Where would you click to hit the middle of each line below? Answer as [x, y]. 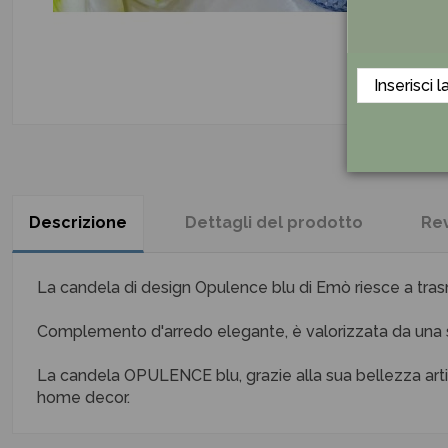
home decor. [83, 397]
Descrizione [78, 222]
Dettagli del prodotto [274, 222]
